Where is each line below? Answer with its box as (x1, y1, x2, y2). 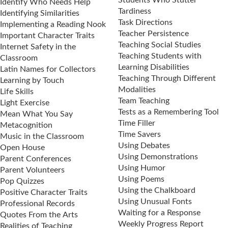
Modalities (118, 85, 156, 94)
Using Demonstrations (118, 153, 198, 161)
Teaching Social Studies (118, 41, 201, 49)
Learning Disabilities (118, 63, 189, 71)
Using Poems (118, 175, 164, 183)
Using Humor (118, 164, 165, 172)
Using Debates (118, 141, 170, 150)
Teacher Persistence (118, 30, 189, 38)
